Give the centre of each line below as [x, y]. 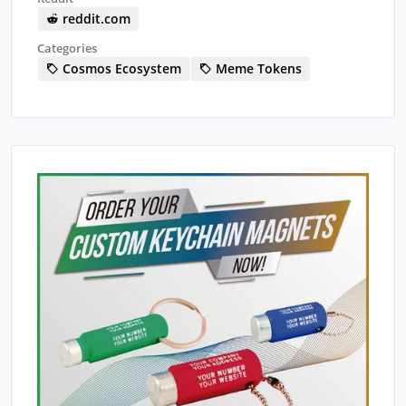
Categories [67, 48]
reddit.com [95, 18]
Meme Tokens [257, 68]
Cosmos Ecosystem [120, 68]
